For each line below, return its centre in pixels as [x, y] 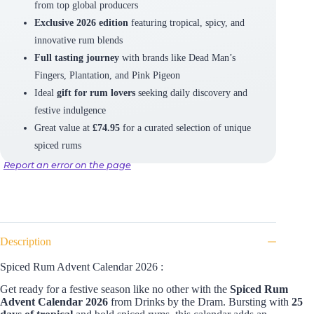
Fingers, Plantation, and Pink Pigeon [107, 75]
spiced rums [57, 145]
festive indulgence [70, 110]
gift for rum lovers [96, 92]
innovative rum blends [78, 40]
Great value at [63, 127]
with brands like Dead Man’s [177, 57]
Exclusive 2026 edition [81, 22]
